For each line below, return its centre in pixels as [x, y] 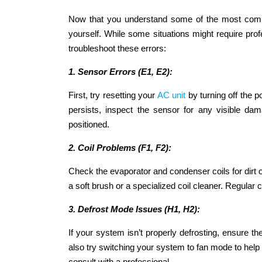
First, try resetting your [113, 95]
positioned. [89, 124]
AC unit [171, 95]
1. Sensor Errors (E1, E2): [120, 71]
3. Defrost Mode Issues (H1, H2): [134, 209]
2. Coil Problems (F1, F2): [120, 147]
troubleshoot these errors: [117, 48]
